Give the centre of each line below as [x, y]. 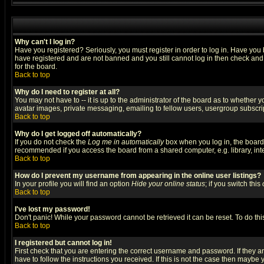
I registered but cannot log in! [63, 243]
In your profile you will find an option [73, 184]
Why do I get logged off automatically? [78, 134]
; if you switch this [234, 184]
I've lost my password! [52, 209]
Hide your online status [168, 184]
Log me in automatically [126, 142]
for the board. [36, 67]
